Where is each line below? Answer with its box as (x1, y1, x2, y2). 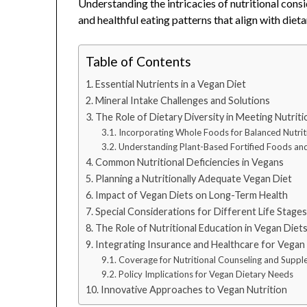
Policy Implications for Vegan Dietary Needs (118, 269, 293, 280)
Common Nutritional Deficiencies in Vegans (95, 156, 284, 169)
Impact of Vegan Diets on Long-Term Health (95, 189, 288, 201)
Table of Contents (86, 53, 192, 70)
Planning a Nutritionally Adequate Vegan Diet (95, 173, 293, 185)
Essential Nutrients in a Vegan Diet (95, 78, 247, 90)
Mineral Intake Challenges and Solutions (95, 95, 271, 107)
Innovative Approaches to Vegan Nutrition (101, 284, 288, 296)
